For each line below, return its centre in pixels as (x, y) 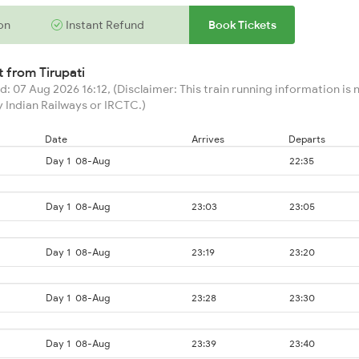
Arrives (208, 139)
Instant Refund (105, 25)
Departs (307, 139)
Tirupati (62, 72)
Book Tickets (242, 25)
